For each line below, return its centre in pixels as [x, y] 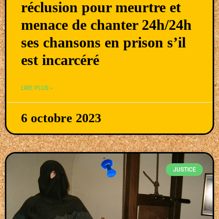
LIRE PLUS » [37, 88]
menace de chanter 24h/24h [106, 24]
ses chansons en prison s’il [103, 42]
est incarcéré [60, 60]
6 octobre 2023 [61, 118]
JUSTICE [184, 170]
